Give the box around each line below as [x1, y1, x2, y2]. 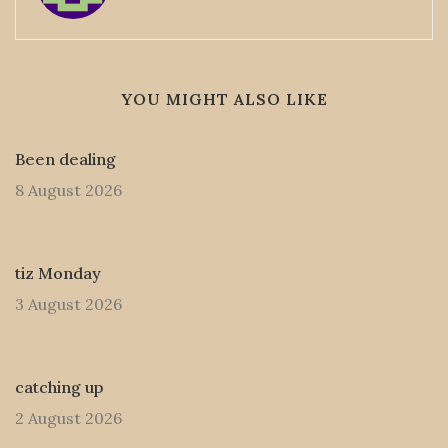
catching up [15, 377, 103, 397]
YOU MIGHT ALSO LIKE [120, 89, 328, 109]
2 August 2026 [15, 408, 122, 428]
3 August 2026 [15, 294, 122, 314]
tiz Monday [15, 263, 101, 283]
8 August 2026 [15, 180, 122, 200]
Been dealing [15, 149, 116, 169]
